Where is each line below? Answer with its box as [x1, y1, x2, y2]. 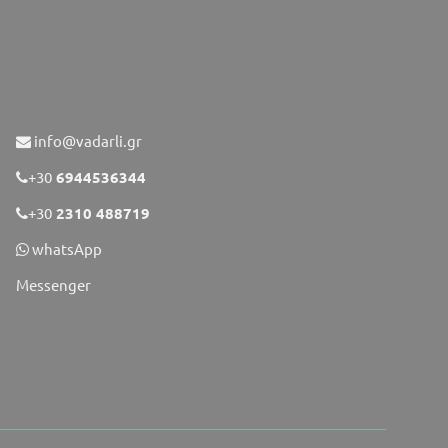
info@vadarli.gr [30, 130, 142, 150]
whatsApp [28, 238, 102, 258]
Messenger [15, 274, 91, 294]
